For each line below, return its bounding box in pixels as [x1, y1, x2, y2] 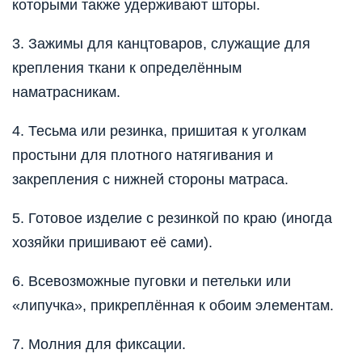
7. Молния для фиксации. [12, 335, 186, 352]
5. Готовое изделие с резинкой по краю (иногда [12, 209, 332, 226]
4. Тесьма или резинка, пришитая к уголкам [12, 122, 306, 139]
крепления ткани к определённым [12, 59, 242, 76]
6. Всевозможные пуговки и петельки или [12, 272, 291, 289]
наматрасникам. [12, 83, 120, 100]
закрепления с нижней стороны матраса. [12, 170, 288, 187]
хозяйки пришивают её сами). [12, 234, 213, 250]
